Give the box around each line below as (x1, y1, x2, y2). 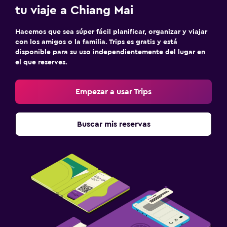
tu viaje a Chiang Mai (15, 4, 133, 17)
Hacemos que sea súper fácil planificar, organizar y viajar (15, 28, 207, 35)
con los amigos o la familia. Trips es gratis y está (15, 38, 177, 46)
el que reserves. (15, 58, 67, 66)
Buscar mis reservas (77, 120, 150, 128)
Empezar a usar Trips (75, 87, 152, 96)
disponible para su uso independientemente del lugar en (15, 48, 205, 56)
